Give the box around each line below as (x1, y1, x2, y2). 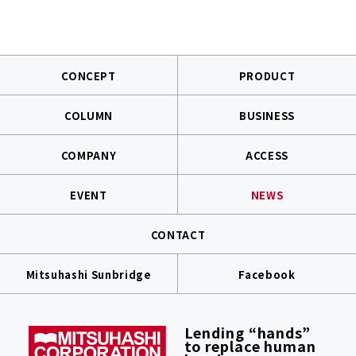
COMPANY (60, 147, 117, 163)
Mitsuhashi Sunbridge (25, 266, 152, 282)
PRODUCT (238, 68, 296, 83)
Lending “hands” (184, 321, 311, 342)
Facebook (238, 266, 296, 282)
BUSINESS (238, 107, 296, 123)
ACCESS (246, 147, 288, 163)
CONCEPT (61, 68, 116, 83)
